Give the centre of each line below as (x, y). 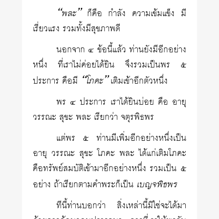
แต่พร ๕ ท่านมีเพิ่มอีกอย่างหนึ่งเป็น (121, 138)
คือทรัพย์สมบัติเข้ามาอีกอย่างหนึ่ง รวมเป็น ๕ (109, 169)
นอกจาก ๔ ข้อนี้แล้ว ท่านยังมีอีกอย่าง (121, 50)
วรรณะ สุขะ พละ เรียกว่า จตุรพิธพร (94, 117)
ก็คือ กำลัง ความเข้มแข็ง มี (133, 14)
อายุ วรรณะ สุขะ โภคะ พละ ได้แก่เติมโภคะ (109, 153)
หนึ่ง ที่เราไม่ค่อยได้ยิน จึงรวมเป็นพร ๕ (109, 65)
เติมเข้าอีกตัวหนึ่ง (138, 81)
